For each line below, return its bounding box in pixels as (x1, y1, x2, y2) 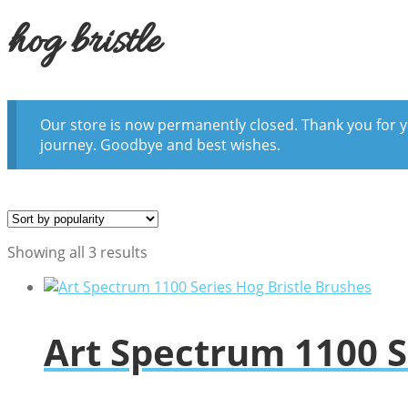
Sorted (147, 241, 193, 262)
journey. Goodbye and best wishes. (39, 135, 280, 156)
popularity (147, 281, 218, 302)
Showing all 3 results (7, 242, 148, 263)
